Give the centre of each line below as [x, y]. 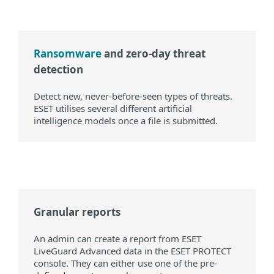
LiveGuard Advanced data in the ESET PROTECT [132, 251]
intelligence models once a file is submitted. [126, 121]
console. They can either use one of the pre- [125, 263]
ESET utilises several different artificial [113, 109]
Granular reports [77, 212]
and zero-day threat [154, 54]
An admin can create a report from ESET [117, 239]
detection [58, 70]
